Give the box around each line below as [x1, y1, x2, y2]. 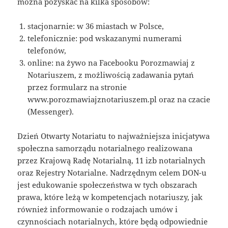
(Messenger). [27, 106, 74, 117]
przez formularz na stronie [27, 81, 127, 92]
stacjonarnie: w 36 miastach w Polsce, [27, 20, 164, 31]
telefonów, [27, 45, 67, 55]
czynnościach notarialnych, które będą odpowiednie [17, 216, 208, 226]
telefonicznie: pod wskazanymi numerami [27, 33, 182, 43]
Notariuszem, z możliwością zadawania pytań [27, 69, 194, 80]
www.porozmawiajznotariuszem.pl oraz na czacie [27, 94, 211, 104]
